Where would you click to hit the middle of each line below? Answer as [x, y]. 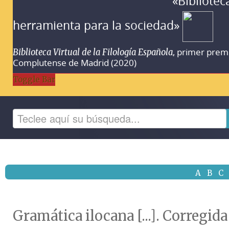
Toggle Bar [34, 79]
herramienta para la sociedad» [98, 25]
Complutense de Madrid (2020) [75, 63]
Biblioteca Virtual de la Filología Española [93, 52]
